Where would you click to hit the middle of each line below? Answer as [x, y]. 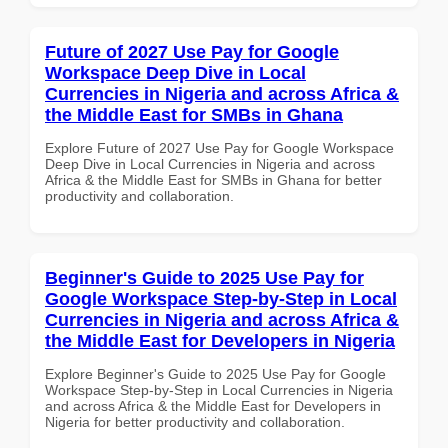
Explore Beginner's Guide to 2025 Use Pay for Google [215, 373]
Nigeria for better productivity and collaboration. [195, 421]
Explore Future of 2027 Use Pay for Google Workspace [219, 147]
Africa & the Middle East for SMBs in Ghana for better [213, 179]
